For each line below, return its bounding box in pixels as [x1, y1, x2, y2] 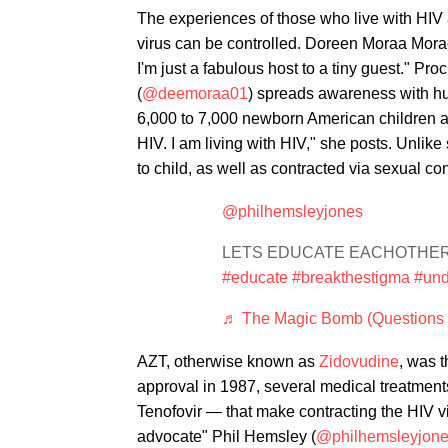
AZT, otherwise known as [137, 353, 319, 370]
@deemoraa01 [142, 85, 248, 102]
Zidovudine [319, 353, 399, 370]
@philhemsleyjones [222, 203, 363, 220]
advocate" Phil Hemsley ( [137, 428, 316, 445]
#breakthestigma [292, 269, 410, 286]
